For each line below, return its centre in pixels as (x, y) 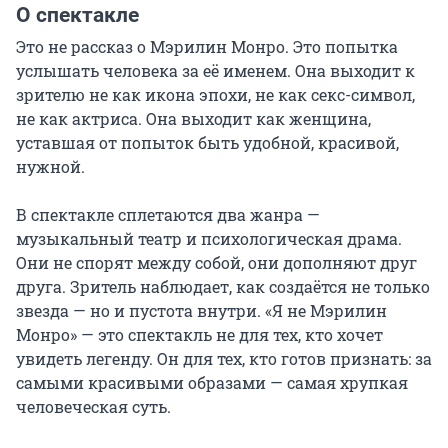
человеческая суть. (93, 407)
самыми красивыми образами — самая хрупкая (212, 383)
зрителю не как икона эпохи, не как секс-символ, (215, 95)
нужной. (50, 167)
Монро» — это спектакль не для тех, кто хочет (199, 335)
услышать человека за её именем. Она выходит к (215, 71)
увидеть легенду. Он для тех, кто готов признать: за (224, 359)
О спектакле (77, 15)
